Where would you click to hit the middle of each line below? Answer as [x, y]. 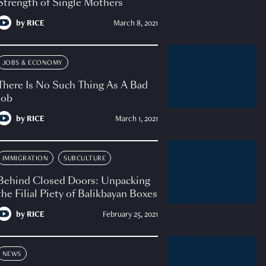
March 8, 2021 [135, 24]
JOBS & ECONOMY [32, 63]
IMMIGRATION [25, 159]
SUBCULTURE [85, 159]
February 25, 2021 [130, 215]
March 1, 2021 [136, 120]
